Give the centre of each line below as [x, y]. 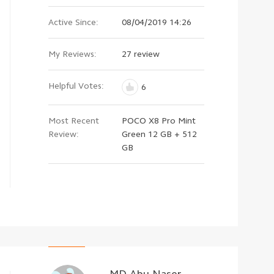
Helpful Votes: [76, 86]
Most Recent [74, 121]
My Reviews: [72, 54]
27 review [141, 54]
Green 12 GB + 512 [159, 134]
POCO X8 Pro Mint [159, 121]
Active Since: [73, 22]
